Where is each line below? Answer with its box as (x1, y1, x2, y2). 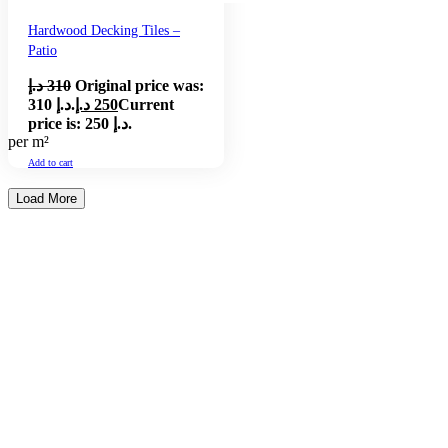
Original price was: (75, 76, 204, 94)
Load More (16, 191, 77, 207)
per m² (8, 132, 49, 150)
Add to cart (28, 157, 73, 169)
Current (118, 95, 174, 113)
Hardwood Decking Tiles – (28, 21, 180, 38)
